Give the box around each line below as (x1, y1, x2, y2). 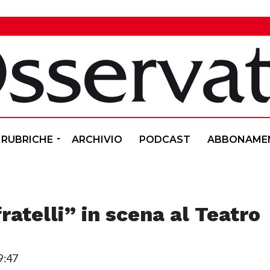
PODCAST (139, 133, 190, 145)
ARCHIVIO (72, 133, 122, 145)
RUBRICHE (1, 133, 53, 145)
